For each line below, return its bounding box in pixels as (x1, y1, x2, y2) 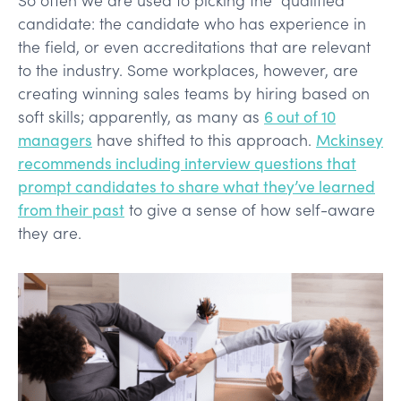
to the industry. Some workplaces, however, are (18, 58, 358, 81)
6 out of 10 (264, 105, 336, 127)
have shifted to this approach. (92, 128, 316, 150)
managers (18, 128, 92, 150)
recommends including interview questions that (18, 151, 356, 174)
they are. (18, 221, 81, 243)
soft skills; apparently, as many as (18, 105, 264, 127)
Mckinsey (316, 128, 383, 150)
